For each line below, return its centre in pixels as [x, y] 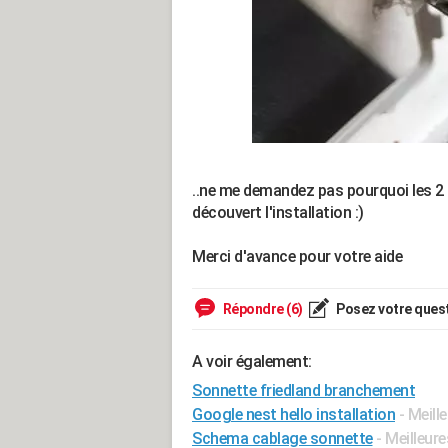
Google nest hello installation [293, 414]
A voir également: [252, 361]
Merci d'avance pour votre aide [297, 256]
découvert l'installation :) [278, 212]
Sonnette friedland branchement [303, 390]
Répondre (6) [261, 309]
